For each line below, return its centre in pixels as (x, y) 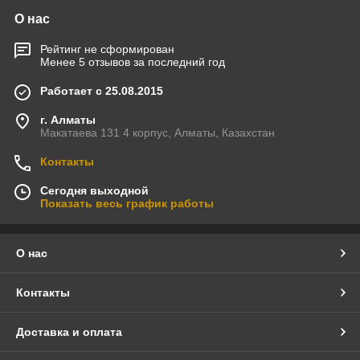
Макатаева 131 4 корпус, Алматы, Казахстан (157, 133)
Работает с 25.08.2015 (102, 91)
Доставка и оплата (69, 332)
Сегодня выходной (94, 191)
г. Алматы (68, 120)
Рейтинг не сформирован (107, 49)
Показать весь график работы (127, 204)
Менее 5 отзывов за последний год (133, 62)
